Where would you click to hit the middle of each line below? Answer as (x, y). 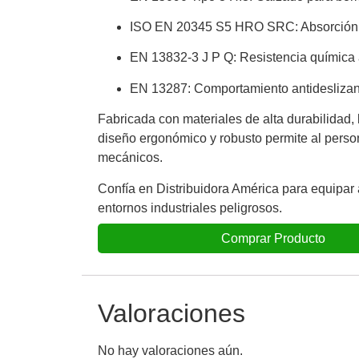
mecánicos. (130, 158)
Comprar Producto (273, 239)
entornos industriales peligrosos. (190, 208)
